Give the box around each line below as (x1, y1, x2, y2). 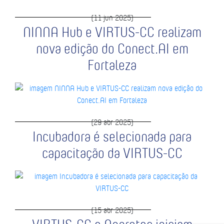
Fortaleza (87, 56, 136, 74)
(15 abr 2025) (90, 205, 133, 215)
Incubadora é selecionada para (32, 127, 191, 145)
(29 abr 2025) (90, 117, 133, 127)
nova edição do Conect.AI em (35, 39, 188, 57)
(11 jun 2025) (90, 12, 133, 22)
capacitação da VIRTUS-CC (41, 144, 182, 162)
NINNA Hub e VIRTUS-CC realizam (22, 23, 201, 41)
